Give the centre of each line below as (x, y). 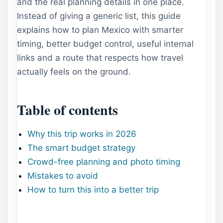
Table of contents (67, 110)
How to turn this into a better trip (93, 190)
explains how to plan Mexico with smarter (100, 30)
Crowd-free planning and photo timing (104, 162)
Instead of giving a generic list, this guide (99, 16)
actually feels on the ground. (74, 71)
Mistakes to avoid (63, 176)
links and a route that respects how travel (100, 57)
